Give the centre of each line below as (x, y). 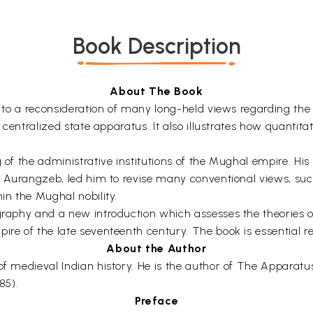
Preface (156, 301)
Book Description (156, 46)
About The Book (156, 91)
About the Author (156, 248)
